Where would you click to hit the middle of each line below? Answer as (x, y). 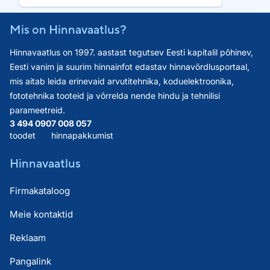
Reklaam (28, 238)
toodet (23, 136)
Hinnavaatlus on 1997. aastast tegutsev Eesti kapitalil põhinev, (131, 52)
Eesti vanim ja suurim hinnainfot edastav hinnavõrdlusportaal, (130, 67)
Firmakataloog (40, 191)
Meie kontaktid (41, 215)
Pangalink (30, 262)
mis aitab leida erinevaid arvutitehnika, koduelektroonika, (122, 81)
